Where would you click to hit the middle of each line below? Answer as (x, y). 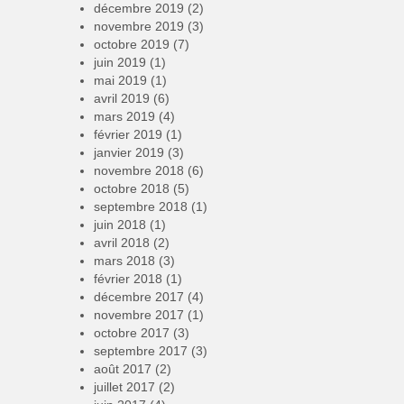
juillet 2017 (124, 386)
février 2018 (128, 278)
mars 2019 (124, 116)
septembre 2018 (140, 206)
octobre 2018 (131, 188)
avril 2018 (121, 242)
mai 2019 (120, 80)
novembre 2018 (138, 170)
